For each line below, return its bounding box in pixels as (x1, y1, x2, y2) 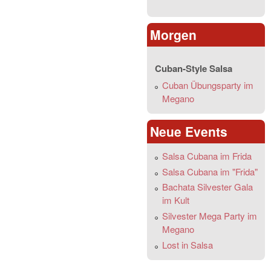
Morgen (149, 25, 197, 44)
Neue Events (149, 122, 227, 140)
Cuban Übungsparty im (162, 79, 253, 92)
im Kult (162, 194, 189, 207)
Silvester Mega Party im (162, 209, 257, 223)
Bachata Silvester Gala (162, 180, 253, 194)
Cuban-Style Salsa (154, 62, 232, 76)
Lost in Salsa (162, 238, 213, 251)
